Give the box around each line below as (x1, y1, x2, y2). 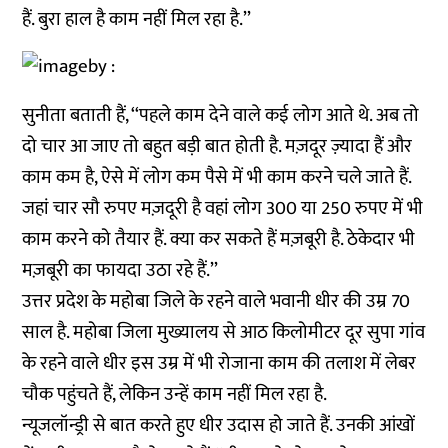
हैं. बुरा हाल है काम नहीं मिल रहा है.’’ (22, 4, 252, 35)
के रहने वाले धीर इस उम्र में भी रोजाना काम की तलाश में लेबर (22, 348, 417, 379)
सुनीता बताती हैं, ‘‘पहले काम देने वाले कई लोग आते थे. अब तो (22, 100, 420, 131)
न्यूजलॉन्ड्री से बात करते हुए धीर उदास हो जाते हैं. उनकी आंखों (22, 410, 416, 441)
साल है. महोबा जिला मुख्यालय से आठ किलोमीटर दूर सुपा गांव (22, 317, 426, 348)
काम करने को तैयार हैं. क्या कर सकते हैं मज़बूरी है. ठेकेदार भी (22, 224, 416, 255)
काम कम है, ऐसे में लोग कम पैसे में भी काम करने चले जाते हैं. (22, 162, 412, 193)
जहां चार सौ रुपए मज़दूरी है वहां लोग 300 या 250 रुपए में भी (22, 193, 424, 224)
